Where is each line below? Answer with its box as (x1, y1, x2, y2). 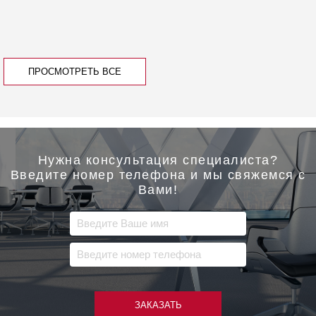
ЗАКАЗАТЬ (134, 299, 182, 310)
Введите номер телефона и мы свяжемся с (10, 167, 306, 182)
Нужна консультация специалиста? (37, 152, 279, 167)
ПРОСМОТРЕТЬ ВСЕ (28, 66, 121, 78)
